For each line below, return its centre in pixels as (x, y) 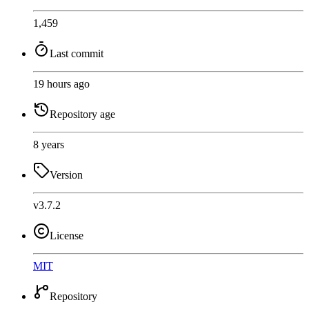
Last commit (77, 53)
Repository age (82, 114)
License (67, 235)
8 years (49, 144)
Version (66, 175)
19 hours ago (61, 83)
